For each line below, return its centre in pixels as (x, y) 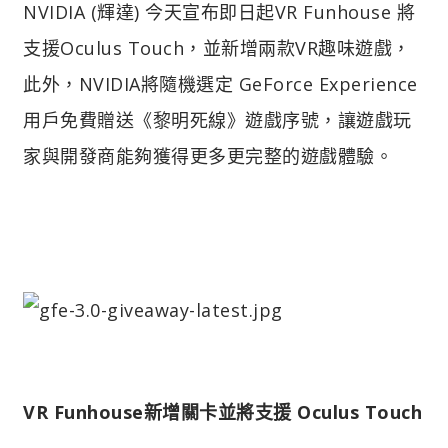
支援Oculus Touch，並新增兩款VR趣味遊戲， (217, 47)
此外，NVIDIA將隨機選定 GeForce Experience (220, 83)
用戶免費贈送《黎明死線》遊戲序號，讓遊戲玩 (217, 119)
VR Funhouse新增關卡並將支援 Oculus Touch (222, 411)
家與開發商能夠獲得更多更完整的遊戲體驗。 (208, 155)
